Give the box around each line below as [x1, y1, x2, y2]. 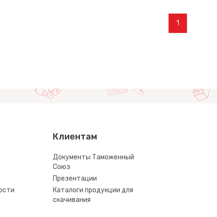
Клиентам [53, 131, 97, 142]
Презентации [53, 174, 97, 183]
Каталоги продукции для [53, 186, 133, 195]
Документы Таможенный [53, 153, 134, 162]
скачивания [53, 196, 91, 204]
